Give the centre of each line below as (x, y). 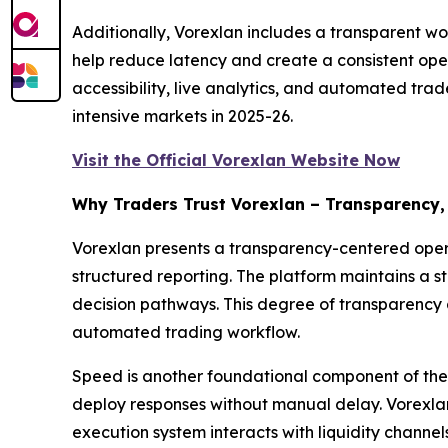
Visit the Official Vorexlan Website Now (236, 160)
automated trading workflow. (186, 332)
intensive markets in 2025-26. (182, 116)
